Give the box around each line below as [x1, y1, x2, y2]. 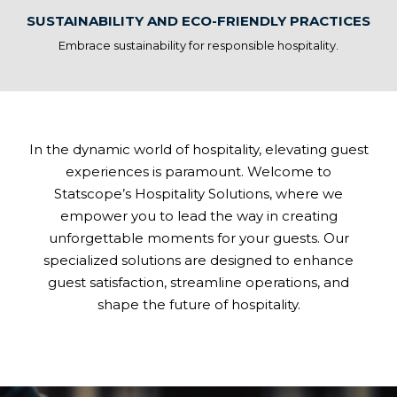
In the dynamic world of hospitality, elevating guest [28, 141, 369, 159]
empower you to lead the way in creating [59, 207, 338, 225]
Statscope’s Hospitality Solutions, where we [54, 185, 343, 203]
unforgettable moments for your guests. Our [48, 230, 349, 247]
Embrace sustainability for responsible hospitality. [58, 37, 339, 52]
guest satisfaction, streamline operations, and [48, 274, 349, 292]
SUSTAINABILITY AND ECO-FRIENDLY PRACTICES [27, 12, 370, 29]
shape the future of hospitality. [97, 296, 300, 314]
